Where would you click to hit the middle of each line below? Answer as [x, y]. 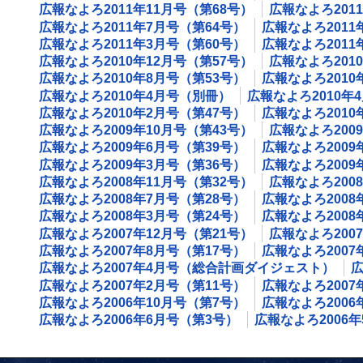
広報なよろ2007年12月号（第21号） [146, 233]
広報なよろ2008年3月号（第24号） [142, 216]
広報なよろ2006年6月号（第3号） [139, 320]
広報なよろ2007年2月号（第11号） [142, 285]
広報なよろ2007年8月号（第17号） [142, 251]
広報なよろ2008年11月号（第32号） [146, 181]
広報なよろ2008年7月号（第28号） [142, 199]
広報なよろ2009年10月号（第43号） [146, 130]
